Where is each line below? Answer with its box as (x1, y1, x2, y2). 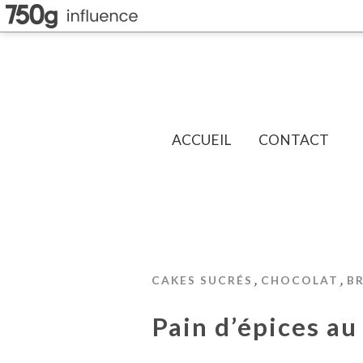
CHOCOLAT (261, 273, 339, 287)
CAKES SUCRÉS (152, 273, 253, 287)
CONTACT (258, 131, 329, 148)
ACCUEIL (172, 131, 231, 148)
